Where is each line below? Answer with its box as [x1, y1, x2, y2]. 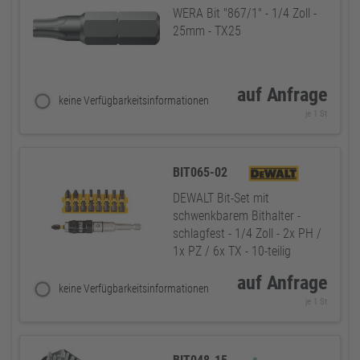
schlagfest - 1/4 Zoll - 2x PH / [173, 226, 321, 241]
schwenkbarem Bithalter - [173, 208, 301, 223]
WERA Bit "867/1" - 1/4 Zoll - [173, 6, 317, 21]
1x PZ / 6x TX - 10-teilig [173, 243, 291, 259]
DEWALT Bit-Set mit [173, 190, 269, 206]
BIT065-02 [173, 165, 231, 180]
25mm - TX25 [173, 23, 241, 39]
